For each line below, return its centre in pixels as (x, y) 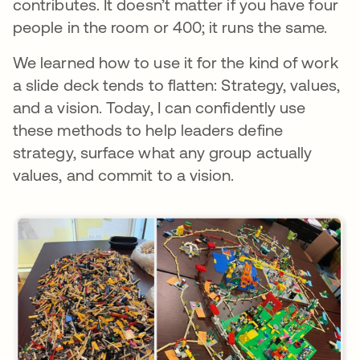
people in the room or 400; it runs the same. (172, 27)
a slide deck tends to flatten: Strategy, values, (176, 85)
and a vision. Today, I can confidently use (160, 108)
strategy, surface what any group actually (163, 153)
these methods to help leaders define (148, 130)
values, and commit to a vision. (124, 175)
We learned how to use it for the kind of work (176, 63)
